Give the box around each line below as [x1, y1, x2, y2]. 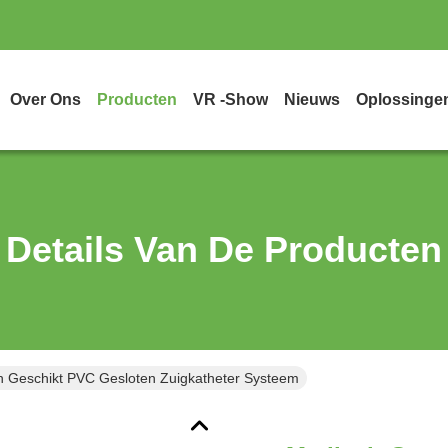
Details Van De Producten [6, 229, 442, 270]
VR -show [193, 91, 268, 108]
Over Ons [10, 91, 81, 108]
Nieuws [284, 91, 340, 108]
